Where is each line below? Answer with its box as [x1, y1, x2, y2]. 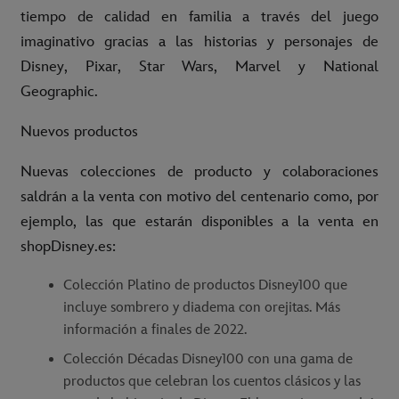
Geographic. [20, 83, 98, 102]
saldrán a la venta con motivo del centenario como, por [20, 188, 379, 207]
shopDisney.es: [20, 238, 116, 256]
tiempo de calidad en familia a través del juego [20, 8, 379, 27]
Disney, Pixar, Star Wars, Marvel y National [20, 58, 379, 77]
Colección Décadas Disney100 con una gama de [63, 351, 353, 369]
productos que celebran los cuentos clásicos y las [63, 373, 361, 391]
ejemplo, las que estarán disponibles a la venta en [20, 213, 379, 232]
